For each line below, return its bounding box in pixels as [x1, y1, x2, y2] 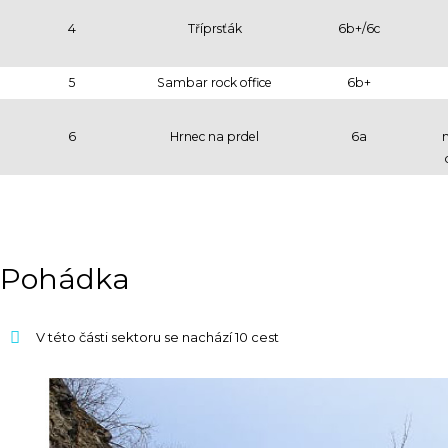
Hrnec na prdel [170, 128, 259, 144]
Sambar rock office [157, 74, 272, 90]
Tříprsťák [187, 20, 242, 36]
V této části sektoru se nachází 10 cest [36, 328, 279, 345]
